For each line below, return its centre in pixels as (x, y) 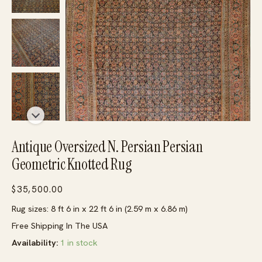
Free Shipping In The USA (60, 226)
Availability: (35, 243)
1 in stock (79, 243)
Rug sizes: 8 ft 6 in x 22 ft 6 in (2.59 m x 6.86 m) (100, 209)
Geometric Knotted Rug (72, 165)
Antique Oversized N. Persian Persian (107, 147)
